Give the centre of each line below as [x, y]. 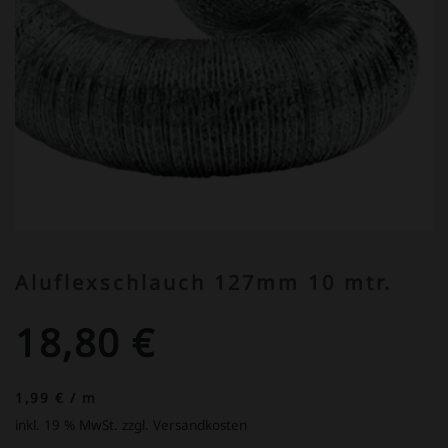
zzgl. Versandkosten [184, 424]
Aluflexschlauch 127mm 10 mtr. [203, 282]
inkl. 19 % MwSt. [66, 424]
